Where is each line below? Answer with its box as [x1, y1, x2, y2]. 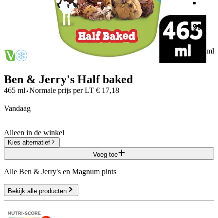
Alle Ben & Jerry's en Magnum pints [4, 167, 116, 176]
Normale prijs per [29, 86, 83, 94]
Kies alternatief [8, 138, 50, 146]
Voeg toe [92, 150, 118, 158]
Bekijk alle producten [8, 187, 67, 195]
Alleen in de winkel [4, 128, 64, 137]
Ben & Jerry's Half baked [4, 73, 133, 86]
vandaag [9, 104, 31, 112]
